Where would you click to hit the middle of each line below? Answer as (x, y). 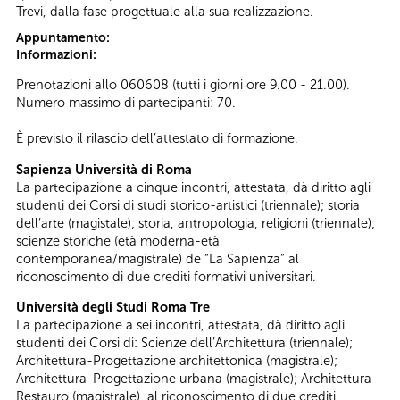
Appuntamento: (64, 37)
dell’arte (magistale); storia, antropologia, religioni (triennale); (196, 223)
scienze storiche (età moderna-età (118, 241)
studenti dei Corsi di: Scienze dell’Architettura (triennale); (184, 343)
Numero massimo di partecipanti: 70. (126, 103)
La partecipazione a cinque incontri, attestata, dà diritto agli (193, 187)
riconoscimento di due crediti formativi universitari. (166, 276)
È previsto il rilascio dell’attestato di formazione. (157, 139)
